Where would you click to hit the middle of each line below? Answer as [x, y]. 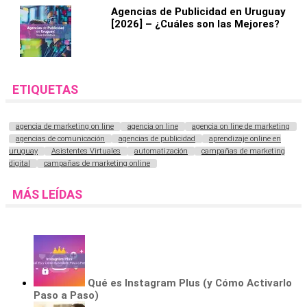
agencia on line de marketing [241, 126]
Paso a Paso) [66, 295]
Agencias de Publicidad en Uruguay [198, 11]
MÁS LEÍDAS [47, 194]
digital [20, 163]
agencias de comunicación [60, 138]
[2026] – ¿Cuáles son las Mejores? [195, 24]
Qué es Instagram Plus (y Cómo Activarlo [190, 283]
